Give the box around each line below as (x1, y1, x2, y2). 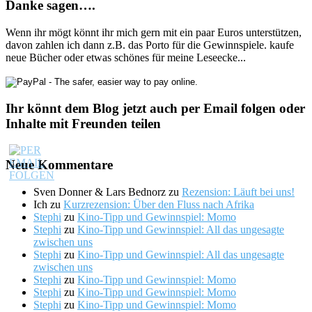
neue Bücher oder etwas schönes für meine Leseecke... (6, 51, 246, 63)
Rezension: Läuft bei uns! (182, 185, 295, 198)
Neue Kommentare (6, 157, 113, 172)
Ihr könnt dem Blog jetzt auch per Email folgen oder (6, 100, 305, 116)
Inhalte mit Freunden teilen (6, 116, 161, 131)
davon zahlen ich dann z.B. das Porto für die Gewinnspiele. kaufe (6, 38, 294, 51)
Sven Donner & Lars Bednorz (33, 185, 166, 198)
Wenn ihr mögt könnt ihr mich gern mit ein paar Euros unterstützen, (6, 26, 302, 38)
